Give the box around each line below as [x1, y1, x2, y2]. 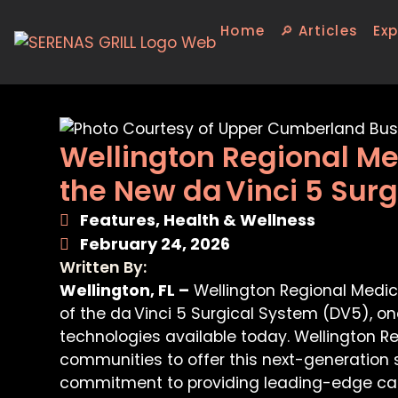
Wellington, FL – [60, 280, 190, 302]
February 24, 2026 [80, 233, 231, 256]
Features [80, 209, 156, 232]
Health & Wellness [163, 209, 316, 232]
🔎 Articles [279, 21, 358, 40]
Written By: [60, 257, 147, 279]
